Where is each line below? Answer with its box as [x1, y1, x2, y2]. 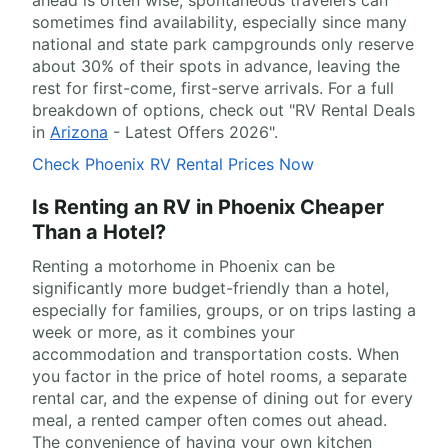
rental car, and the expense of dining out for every [32, 388, 413, 409]
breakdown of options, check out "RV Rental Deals [32, 100, 415, 121]
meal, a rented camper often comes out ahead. [32, 410, 387, 431]
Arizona [50, 122, 108, 143]
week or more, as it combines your [32, 322, 295, 343]
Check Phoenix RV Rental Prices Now [32, 154, 314, 175]
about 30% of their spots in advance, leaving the [32, 56, 400, 77]
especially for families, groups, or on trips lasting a [32, 300, 416, 321]
